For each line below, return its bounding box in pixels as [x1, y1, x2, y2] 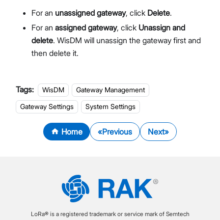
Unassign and [138, 23, 185, 33]
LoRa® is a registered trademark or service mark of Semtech [30, 210, 190, 218]
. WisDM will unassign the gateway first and [53, 35, 201, 46]
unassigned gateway [55, 8, 126, 18]
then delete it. [31, 48, 79, 58]
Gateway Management [76, 85, 145, 94]
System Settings [85, 102, 136, 111]
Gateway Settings [20, 102, 74, 111]
